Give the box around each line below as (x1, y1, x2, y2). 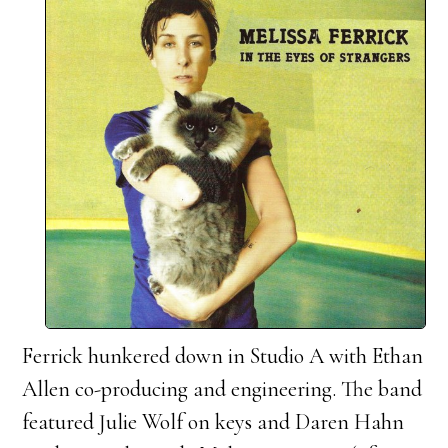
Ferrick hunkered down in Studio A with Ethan (22, 342, 424, 369)
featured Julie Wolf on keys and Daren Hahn (22, 408, 405, 435)
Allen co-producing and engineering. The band (22, 375, 423, 402)
